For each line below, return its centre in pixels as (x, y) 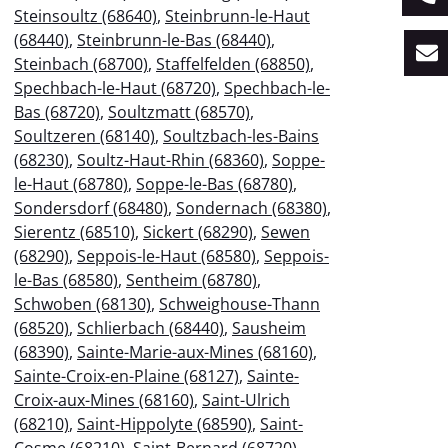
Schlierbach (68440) (150, 327)
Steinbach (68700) (81, 63)
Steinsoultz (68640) (85, 15)
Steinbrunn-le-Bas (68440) (174, 39)
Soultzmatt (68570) (179, 111)
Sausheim (269, 327)
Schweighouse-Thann (239, 303)
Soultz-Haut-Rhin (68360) (170, 159)
